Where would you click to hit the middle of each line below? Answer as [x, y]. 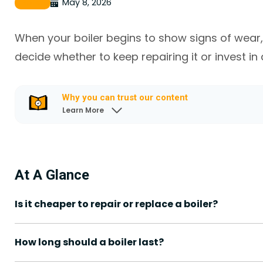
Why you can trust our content [125, 97]
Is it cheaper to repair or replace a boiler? [117, 204]
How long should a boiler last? [90, 242]
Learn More [83, 110]
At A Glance [52, 175]
